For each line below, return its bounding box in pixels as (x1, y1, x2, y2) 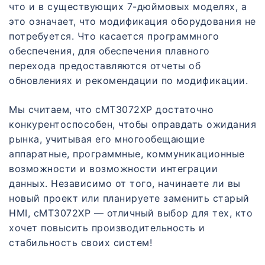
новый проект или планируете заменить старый (9, 192, 250, 205)
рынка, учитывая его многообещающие (9, 133, 205, 146)
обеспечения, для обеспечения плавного (9, 45, 210, 57)
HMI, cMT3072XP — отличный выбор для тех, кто (9, 207, 253, 219)
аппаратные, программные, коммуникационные (9, 148, 245, 160)
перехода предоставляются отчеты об (9, 60, 201, 72)
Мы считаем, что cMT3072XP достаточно (9, 104, 214, 116)
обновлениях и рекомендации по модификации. (9, 75, 248, 87)
